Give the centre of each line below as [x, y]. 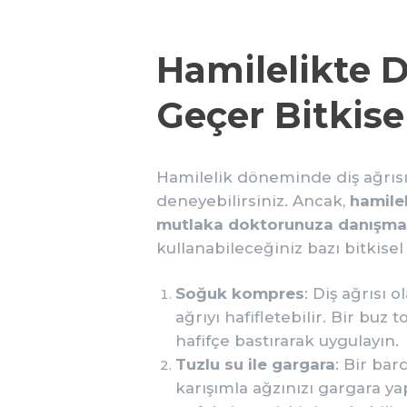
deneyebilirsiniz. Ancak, [253, 200]
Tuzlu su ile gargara [255, 364]
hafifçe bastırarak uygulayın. [287, 340]
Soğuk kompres [240, 293]
